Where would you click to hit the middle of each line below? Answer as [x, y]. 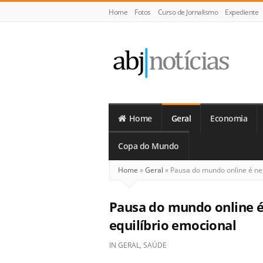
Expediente [242, 12]
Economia [229, 119]
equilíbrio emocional [173, 225]
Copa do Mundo [149, 146]
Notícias [131, 103]
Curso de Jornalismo [188, 12]
